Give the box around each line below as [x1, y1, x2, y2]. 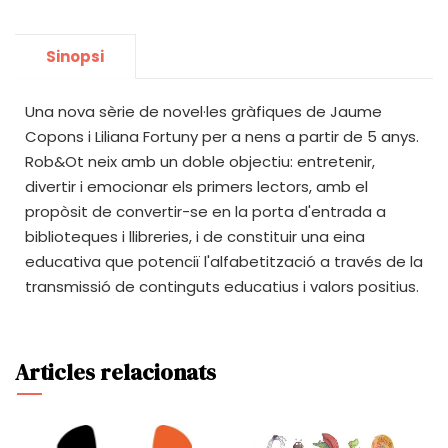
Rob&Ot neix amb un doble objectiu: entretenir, [25, 151, 375, 172]
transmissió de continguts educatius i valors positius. [25, 276, 419, 297]
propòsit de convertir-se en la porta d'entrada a [25, 201, 386, 222]
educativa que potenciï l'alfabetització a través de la [25, 251, 423, 272]
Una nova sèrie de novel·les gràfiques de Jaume [25, 101, 382, 122]
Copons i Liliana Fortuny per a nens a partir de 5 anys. [25, 126, 419, 147]
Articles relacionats [15, 357, 216, 387]
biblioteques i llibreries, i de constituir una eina [25, 226, 365, 247]
